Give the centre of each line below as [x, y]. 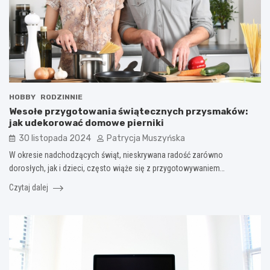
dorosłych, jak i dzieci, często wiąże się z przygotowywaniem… [117, 168]
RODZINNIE [61, 97]
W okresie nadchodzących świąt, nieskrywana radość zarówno [116, 155]
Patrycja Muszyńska [146, 139]
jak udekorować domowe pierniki [86, 123]
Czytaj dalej [30, 188]
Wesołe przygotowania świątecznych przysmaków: [128, 112]
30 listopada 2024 [55, 139]
